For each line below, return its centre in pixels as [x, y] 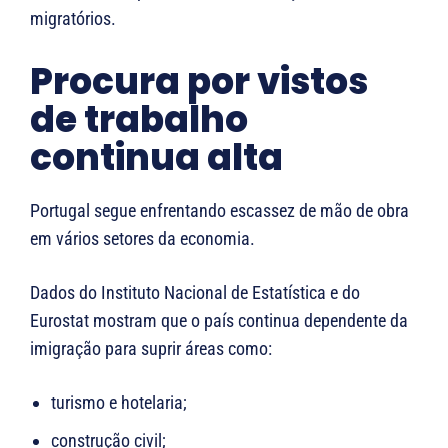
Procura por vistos [199, 81]
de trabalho [139, 119]
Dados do [65, 292]
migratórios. [73, 18]
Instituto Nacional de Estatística [213, 292]
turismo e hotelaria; [119, 402]
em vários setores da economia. [142, 238]
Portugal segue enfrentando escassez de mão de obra [219, 210]
